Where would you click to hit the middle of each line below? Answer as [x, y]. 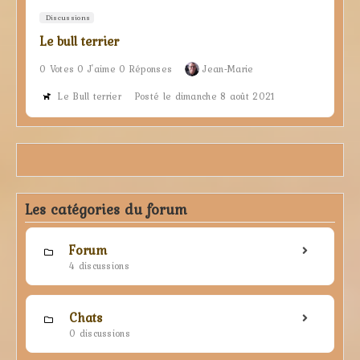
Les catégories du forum [106, 209]
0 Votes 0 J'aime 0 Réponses [106, 69]
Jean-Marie [228, 69]
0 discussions [100, 333]
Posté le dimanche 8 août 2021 [205, 96]
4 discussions [99, 266]
